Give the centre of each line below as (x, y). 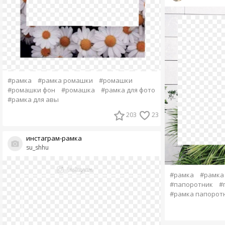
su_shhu (37, 147)
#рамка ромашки (65, 80)
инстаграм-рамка (54, 138)
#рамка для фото (128, 90)
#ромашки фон (31, 90)
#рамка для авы (33, 99)
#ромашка (78, 90)
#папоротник (191, 184)
